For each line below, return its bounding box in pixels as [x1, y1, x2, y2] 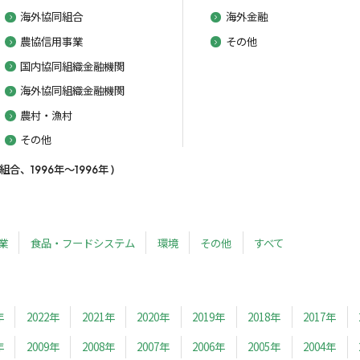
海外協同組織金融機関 [20, 82, 125, 99]
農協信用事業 [20, 32, 84, 49]
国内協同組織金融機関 [20, 57, 125, 74]
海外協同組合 [20, 8, 84, 25]
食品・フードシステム [30, 234, 135, 251]
